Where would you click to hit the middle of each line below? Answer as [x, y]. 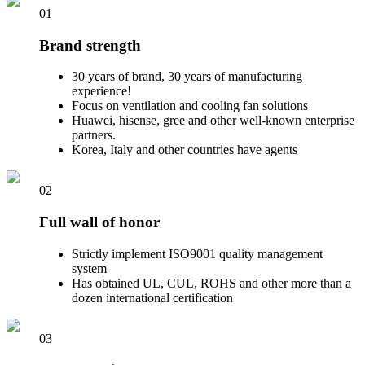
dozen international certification [152, 297]
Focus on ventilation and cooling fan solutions [190, 106]
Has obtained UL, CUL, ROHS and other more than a [211, 283]
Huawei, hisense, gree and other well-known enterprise [213, 121]
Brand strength [90, 45]
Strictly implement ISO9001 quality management [197, 253]
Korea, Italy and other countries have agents [185, 150]
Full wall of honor [99, 222]
